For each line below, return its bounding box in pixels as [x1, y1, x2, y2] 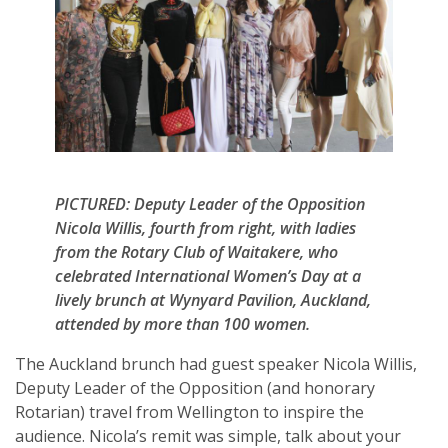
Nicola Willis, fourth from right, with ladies [55, 217, 356, 240]
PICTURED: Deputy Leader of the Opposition [55, 193, 365, 216]
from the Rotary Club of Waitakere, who [55, 241, 338, 264]
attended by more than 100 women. [55, 313, 310, 336]
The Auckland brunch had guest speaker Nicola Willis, [15, 353, 417, 376]
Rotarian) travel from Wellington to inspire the [15, 401, 364, 424]
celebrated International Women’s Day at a [55, 265, 361, 288]
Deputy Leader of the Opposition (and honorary [15, 377, 375, 400]
